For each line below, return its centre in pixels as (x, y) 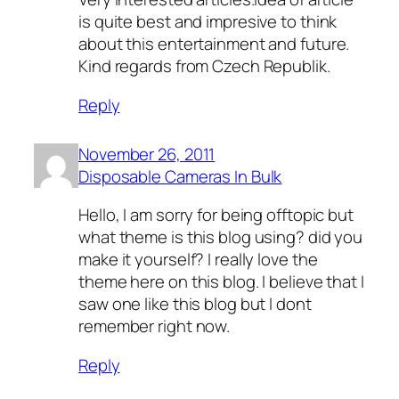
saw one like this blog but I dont (195, 304)
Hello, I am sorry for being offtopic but (216, 215)
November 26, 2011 (147, 154)
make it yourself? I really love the (198, 260)
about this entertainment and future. (214, 44)
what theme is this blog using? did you (221, 237)
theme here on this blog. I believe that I (221, 282)
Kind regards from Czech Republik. (204, 66)
